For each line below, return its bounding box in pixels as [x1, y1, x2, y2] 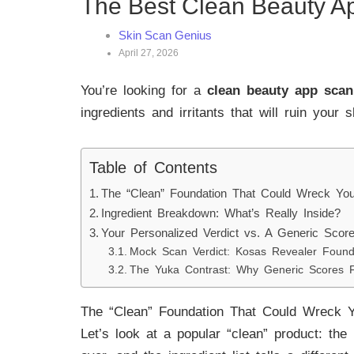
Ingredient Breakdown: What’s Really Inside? [101, 205, 341, 220]
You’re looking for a [81, 83, 207, 98]
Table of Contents [89, 158, 217, 176]
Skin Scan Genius [119, 28, 212, 42]
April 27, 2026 [119, 47, 179, 58]
